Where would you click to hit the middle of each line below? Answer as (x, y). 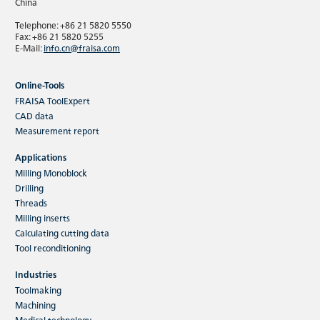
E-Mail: (29, 47)
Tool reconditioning (53, 247)
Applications (41, 156)
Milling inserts (42, 217)
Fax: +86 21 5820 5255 (59, 36)
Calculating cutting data (62, 232)
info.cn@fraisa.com (82, 47)
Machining (35, 304)
